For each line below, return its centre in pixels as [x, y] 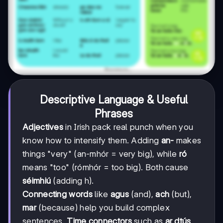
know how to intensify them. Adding [92, 140]
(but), [181, 194]
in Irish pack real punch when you [128, 127]
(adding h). [72, 180]
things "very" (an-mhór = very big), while [101, 154]
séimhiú [37, 180]
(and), [142, 194]
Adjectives [43, 127]
